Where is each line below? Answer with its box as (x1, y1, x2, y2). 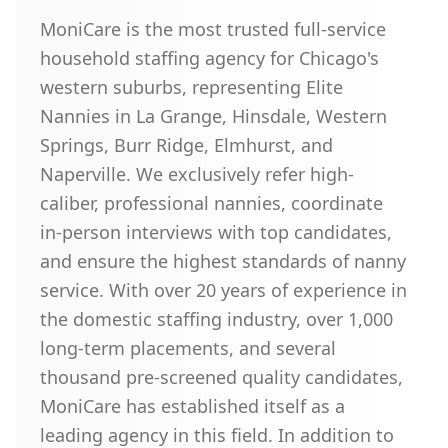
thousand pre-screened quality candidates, (40, 365, 403, 389)
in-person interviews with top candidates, (40, 220, 392, 244)
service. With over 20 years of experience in (40, 278, 407, 302)
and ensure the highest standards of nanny (40, 249, 406, 273)
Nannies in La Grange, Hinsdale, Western (40, 104, 387, 128)
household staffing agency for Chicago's (40, 46, 379, 70)
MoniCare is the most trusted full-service (40, 17, 386, 41)
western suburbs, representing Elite (40, 75, 343, 99)
